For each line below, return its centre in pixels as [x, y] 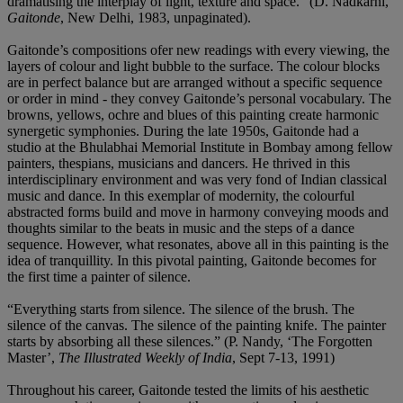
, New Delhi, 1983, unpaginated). [156, 17]
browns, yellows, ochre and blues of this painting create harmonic [193, 114]
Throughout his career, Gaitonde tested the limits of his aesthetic [188, 390]
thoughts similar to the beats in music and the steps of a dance [181, 228]
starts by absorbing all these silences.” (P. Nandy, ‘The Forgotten [190, 341]
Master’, [33, 357]
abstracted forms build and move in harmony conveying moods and [198, 211]
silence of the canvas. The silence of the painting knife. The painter [197, 325]
